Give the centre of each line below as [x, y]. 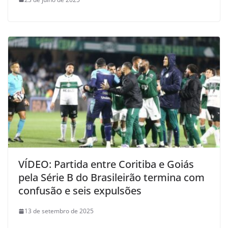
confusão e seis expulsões [80, 191]
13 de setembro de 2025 [59, 211]
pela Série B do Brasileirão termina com [111, 178]
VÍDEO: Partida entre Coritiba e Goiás [106, 164]
